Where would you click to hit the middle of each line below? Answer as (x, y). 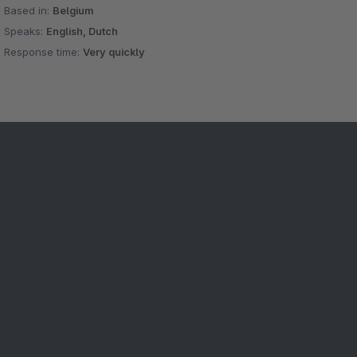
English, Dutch (82, 31)
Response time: (44, 52)
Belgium (73, 10)
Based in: (29, 10)
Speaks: (25, 31)
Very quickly (114, 52)
